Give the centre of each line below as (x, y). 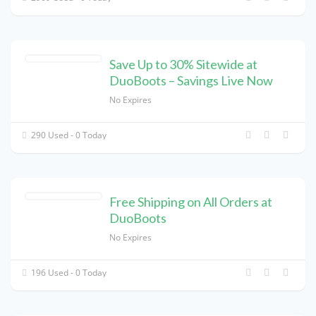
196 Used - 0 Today (68, 272)
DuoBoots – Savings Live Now (191, 80)
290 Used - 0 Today (68, 135)
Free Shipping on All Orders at (191, 201)
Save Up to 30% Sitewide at (183, 64)
